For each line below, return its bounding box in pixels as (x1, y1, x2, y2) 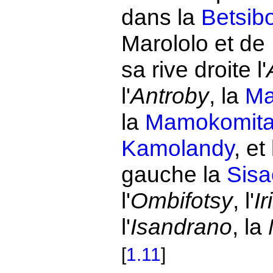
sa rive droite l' (121, 57, 266, 82)
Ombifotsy (130, 188, 233, 213)
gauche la (121, 161, 227, 187)
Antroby (130, 83, 209, 108)
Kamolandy (121, 135, 234, 161)
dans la (121, 4, 201, 30)
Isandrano (130, 214, 232, 239)
